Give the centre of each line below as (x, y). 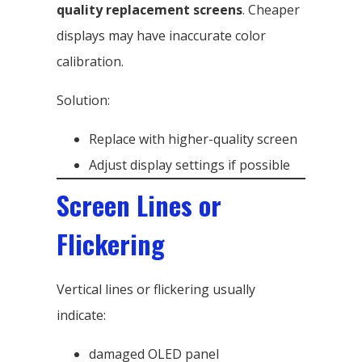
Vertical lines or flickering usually (156, 289)
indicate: (81, 315)
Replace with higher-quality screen (193, 139)
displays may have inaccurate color (161, 35)
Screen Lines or (139, 204)
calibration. (90, 61)
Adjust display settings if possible (189, 164)
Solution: (83, 100)
